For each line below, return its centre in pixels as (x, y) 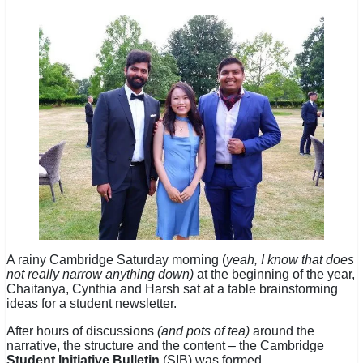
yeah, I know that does (290, 260)
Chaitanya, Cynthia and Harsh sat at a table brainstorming (172, 289)
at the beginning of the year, (274, 275)
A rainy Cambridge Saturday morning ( (116, 260)
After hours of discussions (82, 331)
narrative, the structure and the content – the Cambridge (165, 346)
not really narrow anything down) (100, 275)
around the (284, 331)
